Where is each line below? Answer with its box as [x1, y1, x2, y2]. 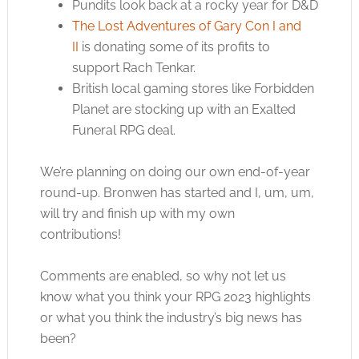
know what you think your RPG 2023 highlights [39, 289, 311, 305]
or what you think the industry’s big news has [39, 310, 302, 325]
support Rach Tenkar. [71, 60, 196, 75]
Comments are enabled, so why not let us [39, 268, 286, 284]
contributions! [39, 227, 124, 242]
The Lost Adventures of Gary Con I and [71, 18, 301, 34]
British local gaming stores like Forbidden [71, 81, 314, 96]
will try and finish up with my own [39, 206, 235, 221]
